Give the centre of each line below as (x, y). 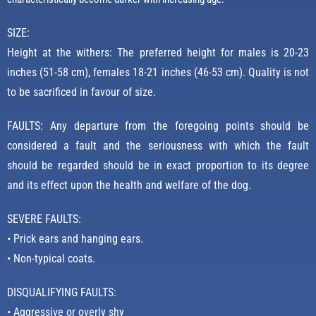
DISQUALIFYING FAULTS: (62, 293)
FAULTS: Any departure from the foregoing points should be (158, 126)
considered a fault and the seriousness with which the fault (158, 146)
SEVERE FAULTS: (44, 219)
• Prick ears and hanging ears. (75, 239)
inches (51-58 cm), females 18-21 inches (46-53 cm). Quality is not (158, 73)
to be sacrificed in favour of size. (81, 92)
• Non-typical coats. (51, 259)
